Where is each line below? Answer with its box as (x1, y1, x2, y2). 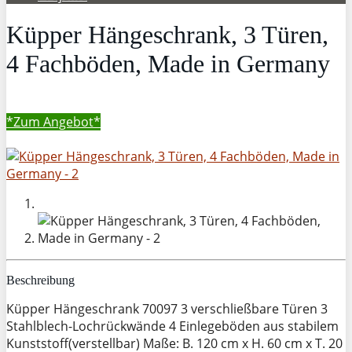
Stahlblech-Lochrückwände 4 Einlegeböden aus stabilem (6, 317, 339, 335)
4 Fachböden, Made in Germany (6, 49, 330, 79)
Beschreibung (6, 273, 75, 287)
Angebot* (43, 112, 101, 130)
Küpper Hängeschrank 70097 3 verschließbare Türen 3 (6, 299, 328, 317)
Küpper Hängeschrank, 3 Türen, (6, 20, 328, 49)
